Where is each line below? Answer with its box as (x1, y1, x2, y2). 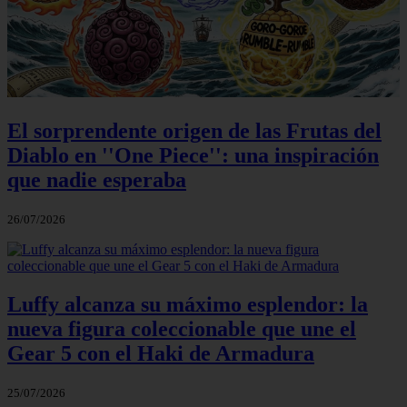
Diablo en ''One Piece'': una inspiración (7, 144, 379, 168)
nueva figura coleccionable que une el (7, 317, 356, 342)
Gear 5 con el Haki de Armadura (7, 342, 314, 366)
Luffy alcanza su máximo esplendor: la (7, 293, 368, 317)
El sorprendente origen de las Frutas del (7, 119, 382, 144)
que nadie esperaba (7, 168, 186, 193)
